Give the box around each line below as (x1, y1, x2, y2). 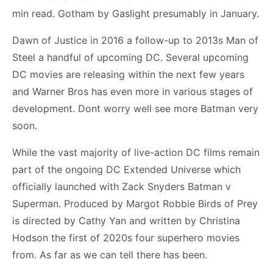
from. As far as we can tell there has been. (12, 248, 207, 261)
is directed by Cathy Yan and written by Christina (12, 214, 240, 227)
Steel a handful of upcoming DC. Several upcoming (12, 51, 249, 63)
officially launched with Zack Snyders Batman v (12, 180, 231, 193)
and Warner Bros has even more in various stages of (12, 85, 253, 97)
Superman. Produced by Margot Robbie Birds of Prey (12, 197, 258, 210)
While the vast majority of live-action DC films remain (12, 146, 260, 158)
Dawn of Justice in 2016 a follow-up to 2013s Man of (12, 34, 258, 46)
